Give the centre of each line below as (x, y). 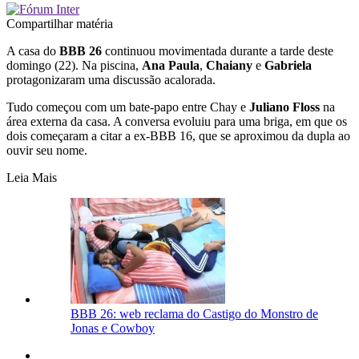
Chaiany (229, 65)
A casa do (33, 50)
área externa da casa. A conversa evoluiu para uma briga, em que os (177, 121)
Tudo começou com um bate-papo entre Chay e (128, 107)
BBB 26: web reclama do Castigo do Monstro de (194, 313)
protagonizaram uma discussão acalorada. (111, 79)
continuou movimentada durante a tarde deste (218, 50)
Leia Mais (32, 177)
